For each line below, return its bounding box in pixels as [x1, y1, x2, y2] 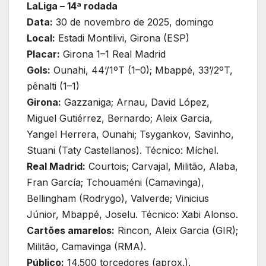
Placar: [27, 47, 60, 60]
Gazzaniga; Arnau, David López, [61, 96, 210, 108]
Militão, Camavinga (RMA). [27, 240, 146, 252]
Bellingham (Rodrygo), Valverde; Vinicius [27, 192, 209, 204]
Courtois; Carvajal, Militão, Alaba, [85, 160, 238, 172]
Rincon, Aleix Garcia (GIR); [115, 224, 238, 236]
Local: [27, 31, 55, 44]
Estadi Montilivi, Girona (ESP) [55, 31, 189, 44]
